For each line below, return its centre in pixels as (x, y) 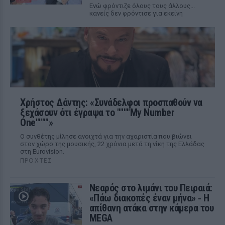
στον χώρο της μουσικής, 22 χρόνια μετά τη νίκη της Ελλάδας (112, 144)
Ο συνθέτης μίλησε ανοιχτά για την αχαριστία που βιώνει (106, 136)
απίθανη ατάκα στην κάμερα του (151, 208)
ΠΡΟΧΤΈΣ (36, 160)
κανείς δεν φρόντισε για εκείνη (136, 13)
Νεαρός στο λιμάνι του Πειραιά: (151, 188)
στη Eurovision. (42, 151)
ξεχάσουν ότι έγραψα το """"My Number (97, 113)
